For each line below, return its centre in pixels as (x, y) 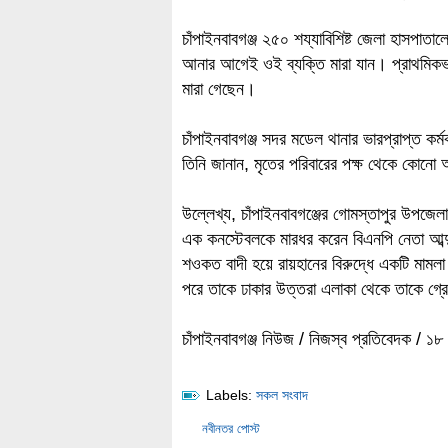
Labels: (229, 395)
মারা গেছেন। (219, 89)
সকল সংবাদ (282, 395)
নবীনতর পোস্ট (231, 428)
